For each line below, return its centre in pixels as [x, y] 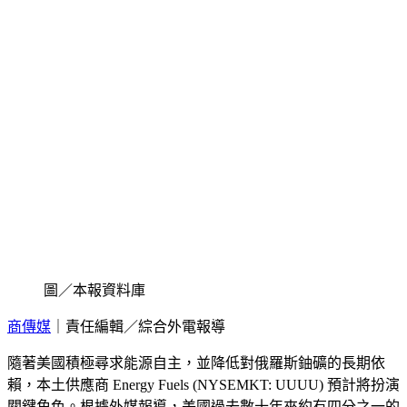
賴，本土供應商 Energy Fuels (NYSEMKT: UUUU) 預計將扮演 [203, 384]
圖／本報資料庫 [94, 290]
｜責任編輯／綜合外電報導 [138, 326]
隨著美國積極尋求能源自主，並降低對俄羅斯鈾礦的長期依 [196, 362]
